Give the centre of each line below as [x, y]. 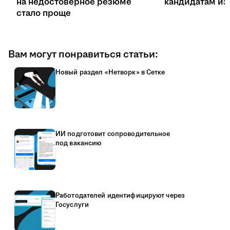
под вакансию [79, 143]
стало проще [44, 14]
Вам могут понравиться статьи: [83, 55]
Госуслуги [72, 205]
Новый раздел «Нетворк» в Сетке [110, 73]
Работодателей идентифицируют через [120, 196]
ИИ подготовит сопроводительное [113, 134]
